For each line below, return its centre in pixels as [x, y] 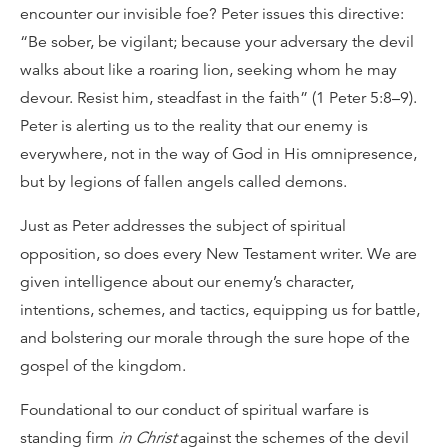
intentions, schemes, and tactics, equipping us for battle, [220, 310]
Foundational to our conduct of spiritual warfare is [194, 410]
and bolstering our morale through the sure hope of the [215, 338]
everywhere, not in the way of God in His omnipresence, [218, 154]
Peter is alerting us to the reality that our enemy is [194, 126]
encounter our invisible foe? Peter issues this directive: [212, 14]
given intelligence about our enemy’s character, [187, 282]
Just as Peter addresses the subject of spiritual [183, 226]
